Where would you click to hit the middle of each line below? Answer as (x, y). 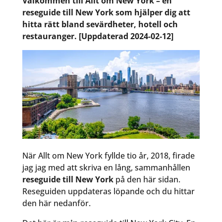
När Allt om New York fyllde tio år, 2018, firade (108, 156)
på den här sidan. (148, 180)
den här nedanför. (56, 203)
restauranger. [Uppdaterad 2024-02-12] (98, 36)
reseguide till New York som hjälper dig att (106, 12)
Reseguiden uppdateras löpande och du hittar (108, 192)
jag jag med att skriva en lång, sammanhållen (106, 168)
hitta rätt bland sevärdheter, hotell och (100, 24)
